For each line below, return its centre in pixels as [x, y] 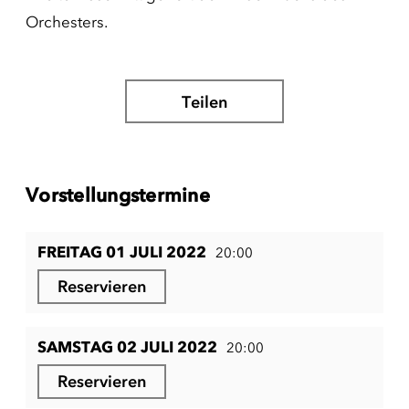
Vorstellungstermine [118, 195]
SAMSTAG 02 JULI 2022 [127, 347]
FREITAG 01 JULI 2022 [122, 252]
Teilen [204, 102]
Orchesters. [67, 22]
